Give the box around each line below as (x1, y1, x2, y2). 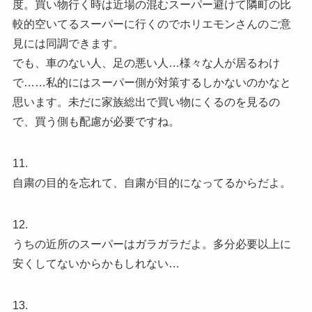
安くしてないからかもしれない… (12, 257, 180, 270)
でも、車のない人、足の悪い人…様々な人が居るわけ (12, 56, 280, 69)
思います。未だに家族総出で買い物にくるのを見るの (12, 95, 280, 108)
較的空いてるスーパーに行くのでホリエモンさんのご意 (12, 17, 291, 30)
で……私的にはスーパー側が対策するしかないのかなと (12, 76, 291, 88)
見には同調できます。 (12, 37, 124, 49)
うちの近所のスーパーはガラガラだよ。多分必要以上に (12, 237, 291, 250)
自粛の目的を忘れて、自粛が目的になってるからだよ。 (12, 176, 291, 189)
